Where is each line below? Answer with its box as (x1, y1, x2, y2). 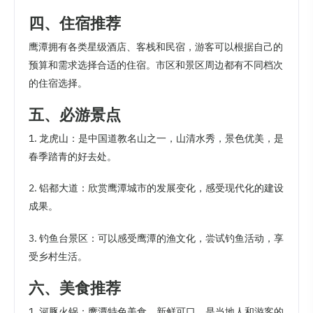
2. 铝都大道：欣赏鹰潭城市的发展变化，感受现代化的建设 (29, 182, 284, 195)
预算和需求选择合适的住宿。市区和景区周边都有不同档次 (29, 58, 283, 71)
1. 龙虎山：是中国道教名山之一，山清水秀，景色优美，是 (29, 132, 284, 145)
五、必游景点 (29, 104, 121, 125)
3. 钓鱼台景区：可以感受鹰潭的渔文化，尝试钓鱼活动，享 (29, 231, 284, 245)
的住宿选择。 (29, 76, 87, 89)
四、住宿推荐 (29, 12, 121, 33)
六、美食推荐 (29, 277, 121, 298)
